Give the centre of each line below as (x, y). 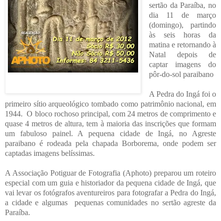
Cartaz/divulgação (29, 87)
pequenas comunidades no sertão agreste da (145, 202)
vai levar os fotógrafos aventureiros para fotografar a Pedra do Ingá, (110, 192)
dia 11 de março (182, 15)
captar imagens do (182, 64)
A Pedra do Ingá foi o (182, 94)
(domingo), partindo (182, 25)
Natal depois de (182, 54)
